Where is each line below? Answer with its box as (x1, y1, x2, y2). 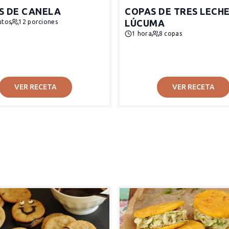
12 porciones (18, 18, 58, 25)
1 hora (132, 30, 152, 37)
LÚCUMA (125, 18, 165, 28)
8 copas (158, 30, 182, 37)
